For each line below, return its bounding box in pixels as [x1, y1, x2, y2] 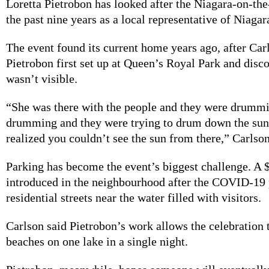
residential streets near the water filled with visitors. [6, 190, 261, 204]
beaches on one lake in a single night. [6, 234, 188, 248]
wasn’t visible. [6, 71, 77, 85]
